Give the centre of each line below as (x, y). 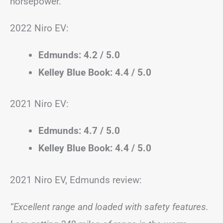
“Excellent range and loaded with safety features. (109, 207)
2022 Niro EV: (39, 28)
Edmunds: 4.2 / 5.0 (79, 55)
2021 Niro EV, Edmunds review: (76, 180)
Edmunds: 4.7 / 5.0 (79, 131)
